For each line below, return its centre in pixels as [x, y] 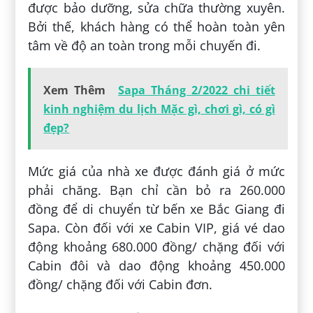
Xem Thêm [75, 90]
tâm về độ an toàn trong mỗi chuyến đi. [145, 45]
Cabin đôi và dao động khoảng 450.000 [156, 265]
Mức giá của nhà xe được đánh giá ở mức [156, 171]
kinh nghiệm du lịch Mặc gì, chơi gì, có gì [159, 109]
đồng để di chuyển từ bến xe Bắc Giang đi [156, 209]
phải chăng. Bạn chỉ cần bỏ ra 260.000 [156, 190]
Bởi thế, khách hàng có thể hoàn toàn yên [156, 26]
